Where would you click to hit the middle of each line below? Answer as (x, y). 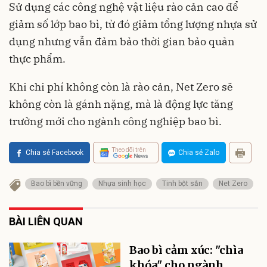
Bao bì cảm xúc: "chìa (187, 250)
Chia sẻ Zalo (199, 153)
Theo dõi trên (129, 150)
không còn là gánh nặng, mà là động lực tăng (121, 104)
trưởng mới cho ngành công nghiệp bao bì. (115, 122)
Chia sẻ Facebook (55, 153)
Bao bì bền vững (57, 184)
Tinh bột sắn (182, 184)
